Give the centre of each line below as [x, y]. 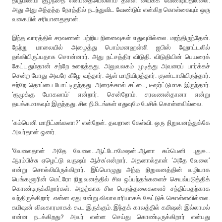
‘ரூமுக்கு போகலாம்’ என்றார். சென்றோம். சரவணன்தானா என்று [111, 94]
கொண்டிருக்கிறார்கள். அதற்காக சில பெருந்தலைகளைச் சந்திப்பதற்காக [111, 188]
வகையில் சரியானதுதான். [47, 19]
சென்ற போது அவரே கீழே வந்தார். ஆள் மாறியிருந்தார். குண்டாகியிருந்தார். [111, 75]
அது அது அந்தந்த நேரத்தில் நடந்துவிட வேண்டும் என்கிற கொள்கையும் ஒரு [111, 9]
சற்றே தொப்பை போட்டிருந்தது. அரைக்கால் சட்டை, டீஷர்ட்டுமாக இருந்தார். [111, 85]
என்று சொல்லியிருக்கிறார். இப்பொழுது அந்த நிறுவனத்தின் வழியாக [111, 169]
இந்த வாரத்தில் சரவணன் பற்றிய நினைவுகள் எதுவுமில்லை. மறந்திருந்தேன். [111, 38]
